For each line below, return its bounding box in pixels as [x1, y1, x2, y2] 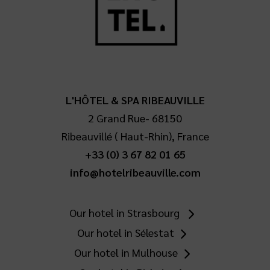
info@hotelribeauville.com [69, 165, 201, 179]
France [177, 128, 209, 143]
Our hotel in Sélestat [77, 225, 175, 239]
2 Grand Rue [88, 110, 145, 125]
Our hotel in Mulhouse [74, 245, 178, 259]
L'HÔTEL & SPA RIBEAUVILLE [65, 92, 205, 107]
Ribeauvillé [61, 128, 112, 143]
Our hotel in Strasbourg [69, 205, 183, 219]
